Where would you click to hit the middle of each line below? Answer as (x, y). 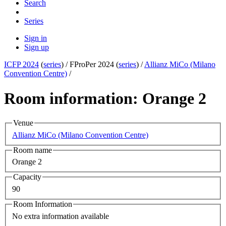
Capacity (27, 177)
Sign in (36, 38)
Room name (33, 150)
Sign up (37, 47)
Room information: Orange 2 (105, 98)
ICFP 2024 (21, 65)
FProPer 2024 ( (94, 65)
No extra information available (61, 216)
